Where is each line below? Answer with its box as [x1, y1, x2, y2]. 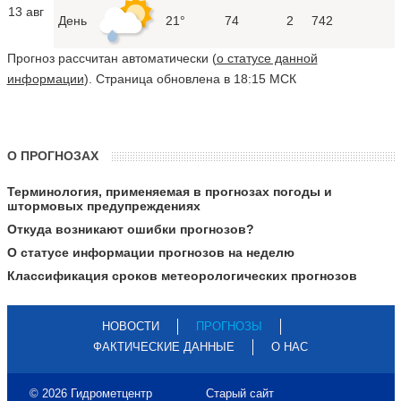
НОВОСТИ [102, 319, 159, 333]
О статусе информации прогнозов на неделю [6, 244, 294, 260]
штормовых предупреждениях [6, 198, 200, 213]
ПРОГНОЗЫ [196, 319, 262, 333]
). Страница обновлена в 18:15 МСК [83, 71, 296, 86]
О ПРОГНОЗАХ [6, 148, 98, 163]
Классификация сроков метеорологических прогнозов [6, 268, 357, 283]
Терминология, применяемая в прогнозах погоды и [6, 183, 332, 199]
